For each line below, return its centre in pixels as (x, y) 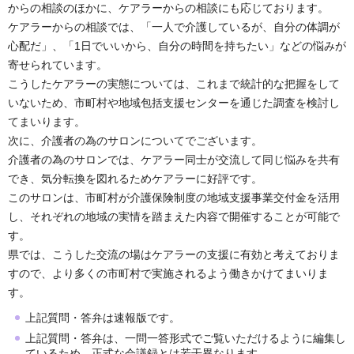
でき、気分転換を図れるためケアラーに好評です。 (135, 179)
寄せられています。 (58, 65)
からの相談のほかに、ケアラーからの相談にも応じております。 (168, 8)
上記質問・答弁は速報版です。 (103, 318)
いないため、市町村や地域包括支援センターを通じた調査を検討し (174, 103)
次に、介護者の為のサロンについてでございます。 (135, 141)
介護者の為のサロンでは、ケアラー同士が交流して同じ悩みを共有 (174, 160)
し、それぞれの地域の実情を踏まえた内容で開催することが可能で (174, 217)
